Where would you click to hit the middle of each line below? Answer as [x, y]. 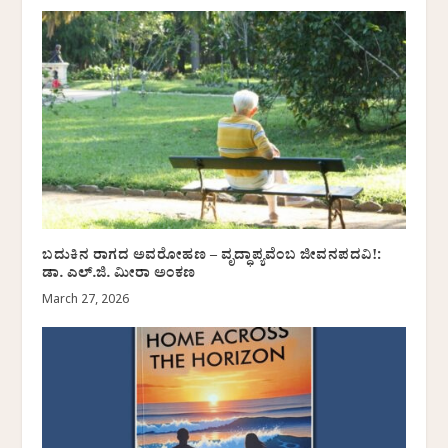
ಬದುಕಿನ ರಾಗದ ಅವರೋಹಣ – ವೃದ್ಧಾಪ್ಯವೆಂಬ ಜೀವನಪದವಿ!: [212, 257]
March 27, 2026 [86, 301]
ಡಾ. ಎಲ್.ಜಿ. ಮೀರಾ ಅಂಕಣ [119, 275]
